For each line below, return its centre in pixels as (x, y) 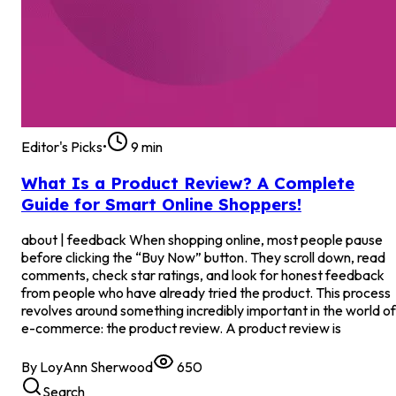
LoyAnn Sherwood (96, 367)
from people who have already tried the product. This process (206, 293)
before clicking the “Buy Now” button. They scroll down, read (203, 258)
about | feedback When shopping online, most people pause (202, 240)
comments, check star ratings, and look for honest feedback (203, 275)
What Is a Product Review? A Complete (188, 183)
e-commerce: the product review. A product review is (181, 328)
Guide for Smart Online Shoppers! (161, 204)
